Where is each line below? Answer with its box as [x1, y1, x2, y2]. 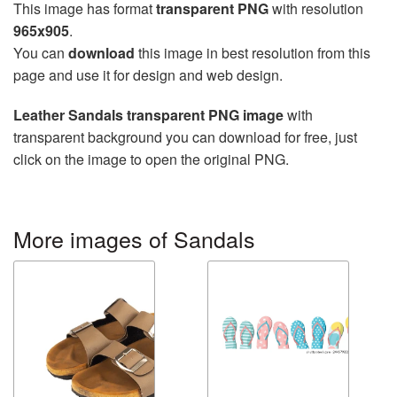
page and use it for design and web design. [13, 64, 283, 85]
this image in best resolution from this [135, 42, 370, 63]
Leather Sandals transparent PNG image [13, 104, 284, 125]
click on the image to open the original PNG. [13, 148, 289, 169]
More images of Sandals [13, 222, 255, 254]
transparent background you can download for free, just [13, 126, 357, 147]
